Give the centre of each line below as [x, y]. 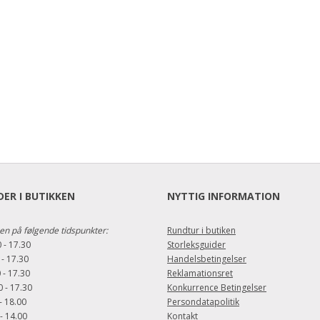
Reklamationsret [200, 273]
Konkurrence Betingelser [217, 287]
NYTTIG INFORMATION [224, 196]
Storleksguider [196, 244]
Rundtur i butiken [201, 230]
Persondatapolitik [203, 301]
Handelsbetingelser [207, 259]
